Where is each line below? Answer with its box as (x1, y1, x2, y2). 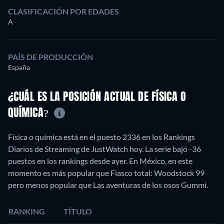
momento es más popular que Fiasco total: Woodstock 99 (8, 167, 204, 177)
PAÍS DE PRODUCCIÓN (8, 52, 93, 62)
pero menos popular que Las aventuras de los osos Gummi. (8, 179, 208, 189)
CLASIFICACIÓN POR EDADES (8, 6, 119, 16)
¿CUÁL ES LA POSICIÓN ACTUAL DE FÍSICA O (8, 92, 186, 103)
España (8, 63, 30, 72)
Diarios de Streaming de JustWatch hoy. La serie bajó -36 (8, 143, 201, 153)
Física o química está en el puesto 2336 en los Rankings (8, 131, 195, 141)
